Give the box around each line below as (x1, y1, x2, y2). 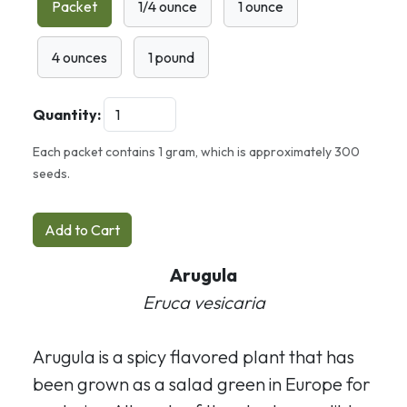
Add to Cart (45, 220, 120, 239)
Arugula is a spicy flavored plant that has (33, 344, 354, 368)
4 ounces (52, 47, 107, 66)
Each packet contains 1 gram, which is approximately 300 (33, 143, 360, 160)
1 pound (148, 47, 194, 66)
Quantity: (33, 104, 101, 124)
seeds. (33, 164, 70, 182)
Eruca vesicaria (142, 290, 265, 313)
